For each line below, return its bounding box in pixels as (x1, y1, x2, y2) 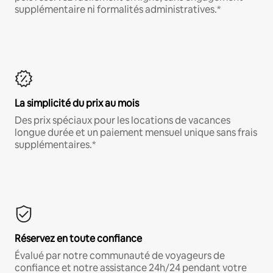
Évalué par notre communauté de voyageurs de (15, 249, 225, 262)
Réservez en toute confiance (15, 232, 142, 245)
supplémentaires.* (15, 138, 96, 151)
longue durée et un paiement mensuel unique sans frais (15, 126, 257, 139)
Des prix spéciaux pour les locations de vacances (15, 113, 230, 127)
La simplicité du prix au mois (15, 96, 139, 110)
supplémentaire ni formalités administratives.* (15, 2, 221, 16)
